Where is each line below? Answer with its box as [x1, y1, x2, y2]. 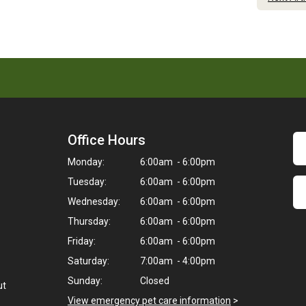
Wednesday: [68, 196, 120, 207]
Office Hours [68, 132, 145, 148]
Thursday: [68, 216, 111, 227]
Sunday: [68, 275, 102, 286]
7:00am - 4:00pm [138, 255, 215, 266]
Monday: [68, 156, 105, 167]
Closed [138, 275, 169, 286]
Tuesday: [68, 176, 107, 187]
